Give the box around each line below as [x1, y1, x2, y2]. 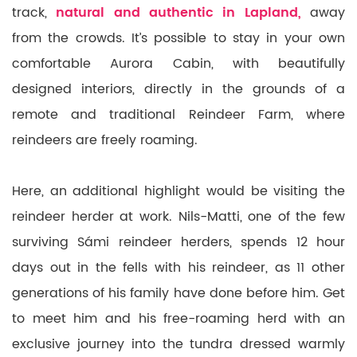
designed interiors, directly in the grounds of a [12, 78, 345, 100]
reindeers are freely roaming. [12, 129, 206, 151]
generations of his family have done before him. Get [12, 282, 345, 304]
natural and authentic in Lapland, [56, 2, 301, 23]
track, [12, 2, 57, 23]
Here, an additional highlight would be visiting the [12, 180, 345, 202]
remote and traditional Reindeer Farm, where [12, 104, 345, 125]
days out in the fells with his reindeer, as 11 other [12, 257, 345, 278]
